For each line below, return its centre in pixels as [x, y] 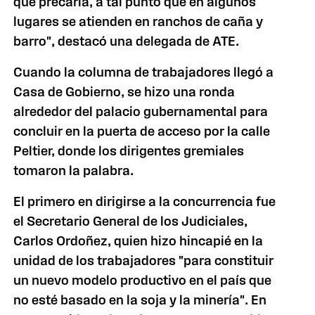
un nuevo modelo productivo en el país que [143, 280]
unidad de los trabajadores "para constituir [144, 261]
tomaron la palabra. [74, 171]
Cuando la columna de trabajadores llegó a [144, 72]
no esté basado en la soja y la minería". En [140, 300]
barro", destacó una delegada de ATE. [129, 41]
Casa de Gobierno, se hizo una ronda [124, 92]
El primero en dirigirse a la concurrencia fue [145, 201]
